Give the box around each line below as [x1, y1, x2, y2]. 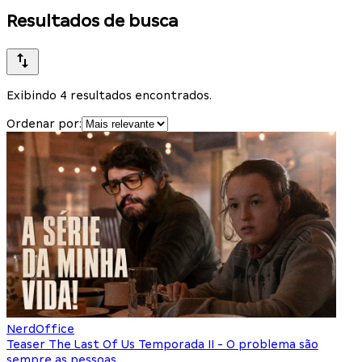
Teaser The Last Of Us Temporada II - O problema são [6, 338, 318, 351]
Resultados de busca [6, 11, 178, 31]
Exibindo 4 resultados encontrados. [6, 89, 212, 103]
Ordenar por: [6, 117, 82, 131]
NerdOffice [6, 322, 74, 336]
